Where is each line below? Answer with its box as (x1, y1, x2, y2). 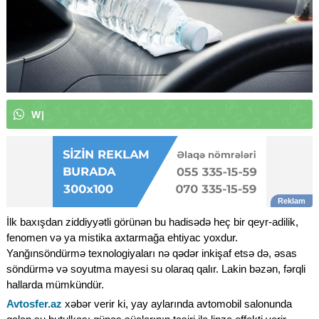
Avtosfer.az (6, 297, 62, 310)
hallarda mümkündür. (6, 278, 104, 291)
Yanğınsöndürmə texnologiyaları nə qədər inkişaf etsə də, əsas (6, 246, 297, 259)
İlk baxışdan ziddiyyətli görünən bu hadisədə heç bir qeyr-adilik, (6, 215, 298, 228)
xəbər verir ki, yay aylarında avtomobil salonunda (62, 297, 292, 310)
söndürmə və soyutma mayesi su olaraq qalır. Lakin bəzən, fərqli (6, 262, 305, 275)
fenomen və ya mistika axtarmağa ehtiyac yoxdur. (6, 231, 238, 244)
